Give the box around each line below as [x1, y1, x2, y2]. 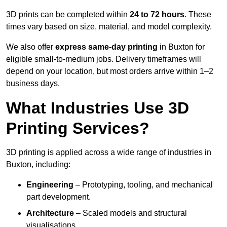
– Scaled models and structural [74, 209, 187, 218]
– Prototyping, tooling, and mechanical [73, 180, 213, 190]
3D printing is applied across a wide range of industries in [6, 148, 211, 157]
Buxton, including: [6, 160, 70, 169]
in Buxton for [158, 43, 205, 52]
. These [184, 10, 211, 19]
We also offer [6, 43, 55, 52]
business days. [6, 79, 60, 88]
